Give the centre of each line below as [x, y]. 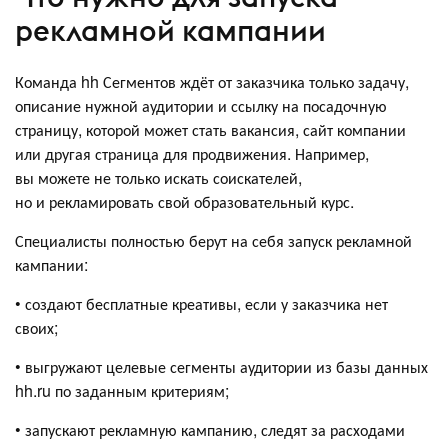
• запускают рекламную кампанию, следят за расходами [210, 430]
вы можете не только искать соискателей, [158, 178]
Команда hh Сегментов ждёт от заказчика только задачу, [212, 82]
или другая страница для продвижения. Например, [192, 154]
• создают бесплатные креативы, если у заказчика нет [201, 304]
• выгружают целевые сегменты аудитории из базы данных [221, 367]
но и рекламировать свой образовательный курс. [186, 202]
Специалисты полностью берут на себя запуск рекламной [213, 241]
